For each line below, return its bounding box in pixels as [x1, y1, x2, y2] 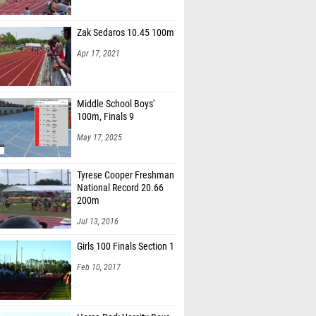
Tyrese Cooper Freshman [77, 169, 174, 181]
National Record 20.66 [77, 182, 164, 194]
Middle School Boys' [77, 98, 154, 110]
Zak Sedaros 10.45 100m [77, 27, 174, 39]
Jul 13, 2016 [77, 217, 119, 226]
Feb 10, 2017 [77, 262, 121, 272]
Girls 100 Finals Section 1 [77, 241, 174, 253]
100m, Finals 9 [77, 111, 134, 123]
